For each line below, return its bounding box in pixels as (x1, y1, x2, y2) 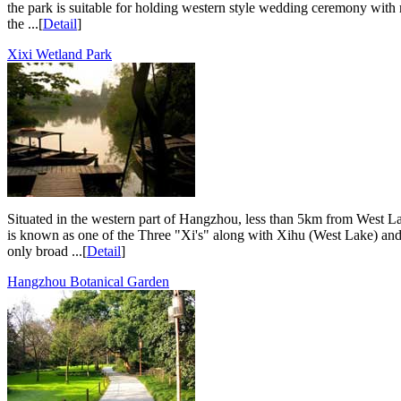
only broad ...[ (7, 243, 87, 259)
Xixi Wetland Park (7, 46, 112, 62)
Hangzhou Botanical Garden (7, 273, 169, 289)
